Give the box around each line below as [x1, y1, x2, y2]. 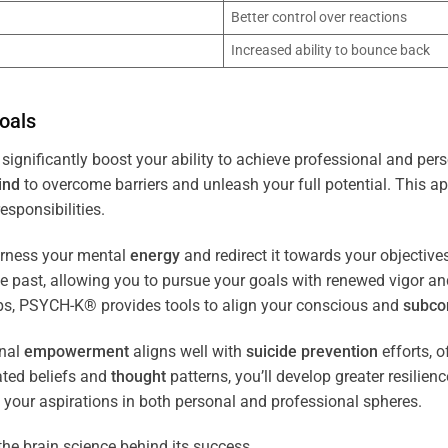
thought [111, 366, 166, 386]
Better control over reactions [231, 9, 408, 27]
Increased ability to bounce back [231, 42, 431, 60]
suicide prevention [246, 341, 378, 361]
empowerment [24, 341, 129, 361]
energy [130, 245, 180, 265]
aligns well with [129, 341, 246, 361]
